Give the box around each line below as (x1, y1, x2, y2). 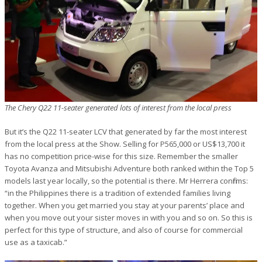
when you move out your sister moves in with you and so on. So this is (5, 212, 253, 223)
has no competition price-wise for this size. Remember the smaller (5, 150, 238, 161)
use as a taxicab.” (5, 236, 67, 247)
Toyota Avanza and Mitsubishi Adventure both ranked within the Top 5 (5, 163, 254, 174)
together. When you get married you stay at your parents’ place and (5, 199, 244, 211)
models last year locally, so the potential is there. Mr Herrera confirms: (5, 175, 248, 186)
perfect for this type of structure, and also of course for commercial (5, 224, 243, 235)
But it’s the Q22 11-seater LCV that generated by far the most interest (5, 126, 247, 137)
